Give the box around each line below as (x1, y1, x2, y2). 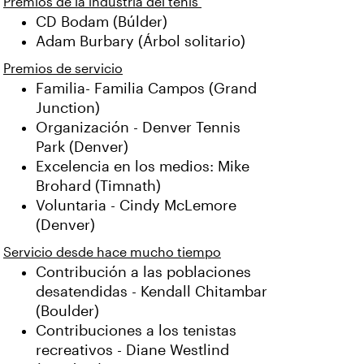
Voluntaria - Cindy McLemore (36, 197, 236, 214)
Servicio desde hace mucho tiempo (3, 245, 221, 259)
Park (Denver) (36, 139, 128, 155)
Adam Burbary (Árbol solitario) (36, 33, 245, 50)
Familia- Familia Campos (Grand (36, 80, 257, 97)
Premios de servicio (3, 62, 123, 76)
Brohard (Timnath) (36, 178, 161, 194)
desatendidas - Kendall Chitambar (36, 284, 267, 300)
